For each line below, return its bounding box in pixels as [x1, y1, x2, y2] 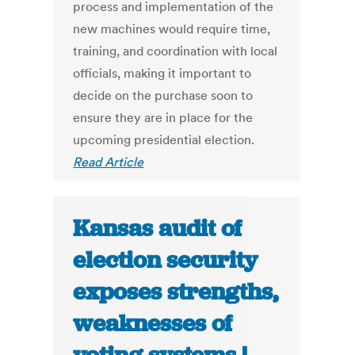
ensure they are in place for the [73, 109, 254, 126]
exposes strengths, [73, 277, 279, 307]
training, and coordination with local [73, 43, 278, 59]
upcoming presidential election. [73, 132, 255, 148]
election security [73, 245, 258, 276]
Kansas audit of [73, 213, 242, 244]
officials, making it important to [73, 65, 252, 82]
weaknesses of [73, 308, 233, 339]
